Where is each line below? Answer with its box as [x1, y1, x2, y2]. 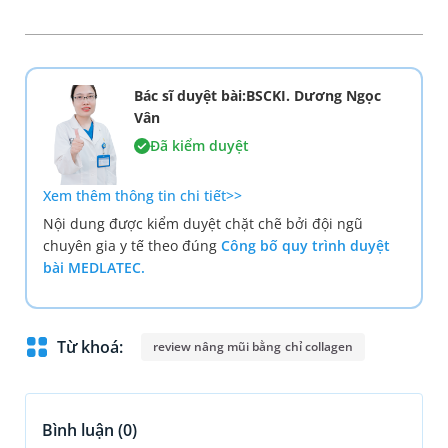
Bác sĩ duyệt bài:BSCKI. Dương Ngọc [133, 86, 381, 106]
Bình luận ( [42, 419, 123, 442]
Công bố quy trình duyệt [221, 236, 390, 256]
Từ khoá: [57, 336, 123, 359]
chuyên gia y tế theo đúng [43, 236, 221, 256]
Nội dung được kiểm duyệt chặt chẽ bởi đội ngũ [43, 214, 363, 234]
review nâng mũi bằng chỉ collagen [153, 338, 353, 356]
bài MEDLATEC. [43, 258, 145, 278]
